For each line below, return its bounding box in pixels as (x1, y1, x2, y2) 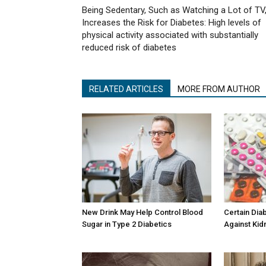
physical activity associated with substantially (82, 30, 258, 40)
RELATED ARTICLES (89, 84, 163, 94)
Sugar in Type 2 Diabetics (82, 220, 172, 229)
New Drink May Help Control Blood (82, 208, 203, 217)
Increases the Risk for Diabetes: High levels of (82, 17, 261, 28)
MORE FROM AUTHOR (178, 84, 260, 94)
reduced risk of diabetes (82, 42, 176, 53)
